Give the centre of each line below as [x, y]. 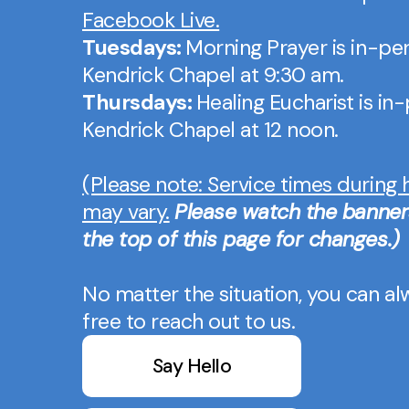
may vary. [126, 212]
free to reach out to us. [189, 322]
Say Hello [192, 366]
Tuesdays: [134, 48]
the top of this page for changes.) [241, 240]
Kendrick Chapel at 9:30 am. [213, 75]
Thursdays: [139, 103]
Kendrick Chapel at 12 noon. [210, 130]
